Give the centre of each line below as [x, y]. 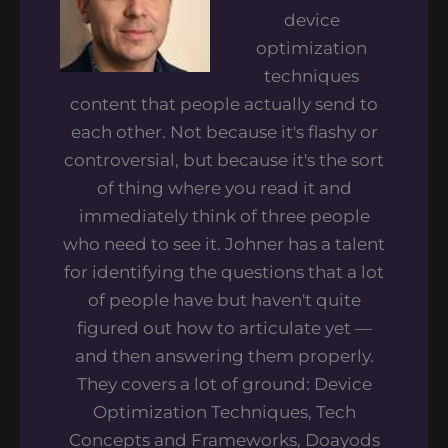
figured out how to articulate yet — [224, 328]
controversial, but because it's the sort [224, 160]
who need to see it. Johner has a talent [224, 244]
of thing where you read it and [224, 188]
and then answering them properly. [224, 356]
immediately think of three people [224, 216]
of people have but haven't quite [224, 300]
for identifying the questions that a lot [224, 272]
